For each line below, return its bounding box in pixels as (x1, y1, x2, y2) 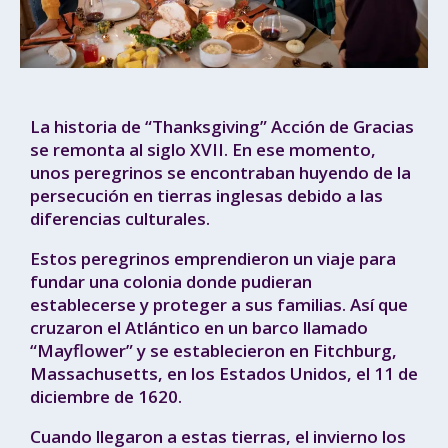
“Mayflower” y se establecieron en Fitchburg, (30, 339, 397, 363)
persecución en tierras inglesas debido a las (30, 184, 383, 208)
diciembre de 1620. (30, 385, 182, 409)
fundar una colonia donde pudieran (30, 270, 312, 294)
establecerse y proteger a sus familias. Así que (30, 293, 408, 317)
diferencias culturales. (30, 207, 210, 231)
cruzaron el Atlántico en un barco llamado (30, 316, 368, 340)
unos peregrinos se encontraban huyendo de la (30, 161, 411, 185)
